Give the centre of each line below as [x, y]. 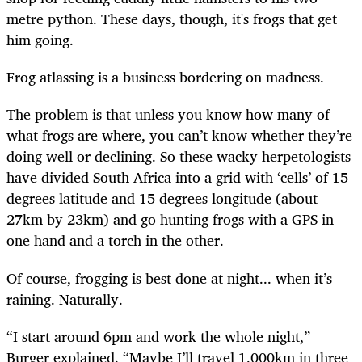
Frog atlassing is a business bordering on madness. [165, 77]
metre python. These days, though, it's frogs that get [172, 19]
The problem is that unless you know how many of [168, 114]
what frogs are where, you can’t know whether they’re [179, 135]
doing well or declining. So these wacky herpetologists [179, 156]
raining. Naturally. [65, 299]
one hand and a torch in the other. [115, 240]
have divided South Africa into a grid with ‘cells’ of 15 [177, 177]
